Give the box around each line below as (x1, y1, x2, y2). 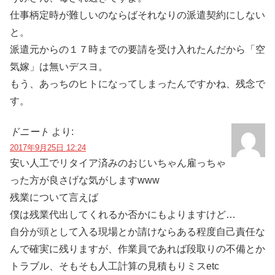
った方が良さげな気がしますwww (10, 175, 160, 186)
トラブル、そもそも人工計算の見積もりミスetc (10, 261, 219, 272)
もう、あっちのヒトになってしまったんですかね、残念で (10, 78, 265, 89)
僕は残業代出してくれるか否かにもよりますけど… (10, 209, 236, 220)
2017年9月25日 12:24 (10, 143, 86, 153)
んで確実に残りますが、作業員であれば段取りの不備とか (10, 244, 265, 255)
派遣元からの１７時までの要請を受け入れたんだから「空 (10, 44, 265, 55)
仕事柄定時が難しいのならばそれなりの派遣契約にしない (10, 9, 265, 20)
